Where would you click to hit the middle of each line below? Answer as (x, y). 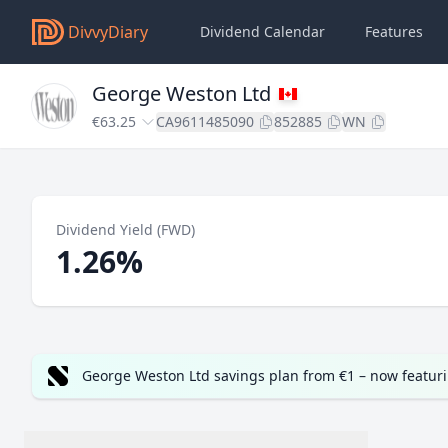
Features (394, 31)
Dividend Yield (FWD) (125, 229)
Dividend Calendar (262, 31)
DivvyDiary (108, 32)
